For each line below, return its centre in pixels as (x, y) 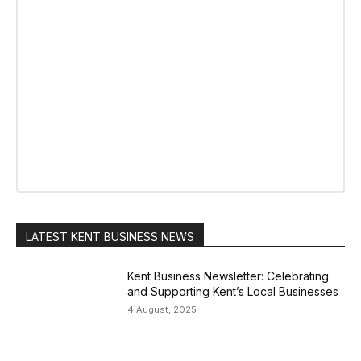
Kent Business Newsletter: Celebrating (228, 276)
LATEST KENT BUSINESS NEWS (110, 237)
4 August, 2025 (162, 310)
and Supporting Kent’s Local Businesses (233, 292)
